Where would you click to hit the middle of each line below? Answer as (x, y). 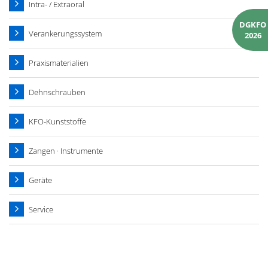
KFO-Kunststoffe (57, 122)
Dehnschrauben (57, 92)
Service (41, 210)
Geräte (40, 180)
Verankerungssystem (65, 34)
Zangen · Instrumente (66, 151)
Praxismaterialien (59, 63)
